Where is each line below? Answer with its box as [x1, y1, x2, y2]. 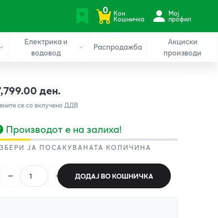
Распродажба [93, 41, 143, 53]
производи [163, 46, 202, 58]
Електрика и [24, 35, 68, 47]
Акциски [167, 35, 198, 47]
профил [168, 14, 191, 24]
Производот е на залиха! [6, 121, 122, 136]
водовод [31, 46, 61, 58]
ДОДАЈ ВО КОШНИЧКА [74, 171, 153, 181]
